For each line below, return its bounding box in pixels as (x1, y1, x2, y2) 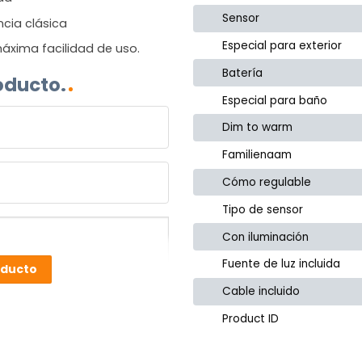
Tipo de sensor (222, 201, 304, 217)
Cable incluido (222, 284, 301, 300)
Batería (222, 65, 263, 81)
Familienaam (222, 147, 293, 163)
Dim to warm (222, 120, 293, 136)
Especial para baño (222, 92, 328, 108)
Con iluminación (222, 229, 309, 245)
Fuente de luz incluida (222, 256, 341, 272)
